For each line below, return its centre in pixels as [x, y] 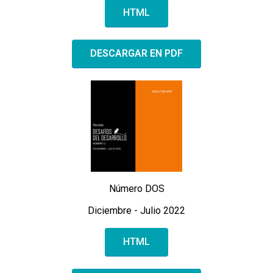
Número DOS [136, 188]
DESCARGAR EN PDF [136, 53]
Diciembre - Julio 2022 [136, 210]
